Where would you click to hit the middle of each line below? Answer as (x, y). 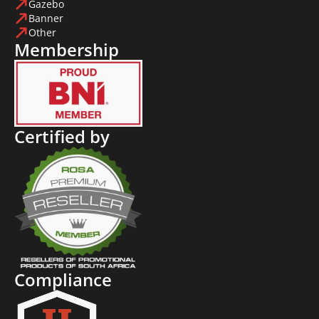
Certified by (62, 137)
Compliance (63, 280)
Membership (67, 49)
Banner (46, 18)
